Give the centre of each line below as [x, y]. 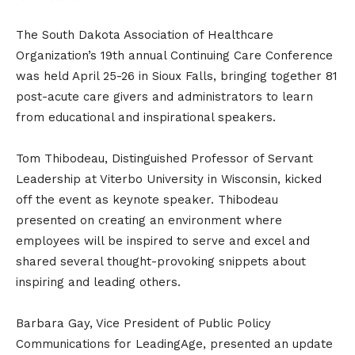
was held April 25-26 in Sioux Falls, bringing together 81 [177, 76]
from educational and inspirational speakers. [146, 117]
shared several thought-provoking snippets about [161, 261]
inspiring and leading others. [98, 282]
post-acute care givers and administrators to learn [164, 96]
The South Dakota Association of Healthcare [145, 34]
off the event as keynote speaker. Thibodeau [147, 199]
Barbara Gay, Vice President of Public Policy [143, 323]
